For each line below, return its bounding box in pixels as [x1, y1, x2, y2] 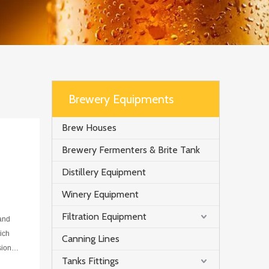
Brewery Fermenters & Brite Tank [62, 144, 200, 156]
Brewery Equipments [68, 92, 174, 106]
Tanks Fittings [62, 255, 119, 267]
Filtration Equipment [62, 211, 147, 222]
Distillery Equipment [62, 166, 146, 178]
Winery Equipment [62, 189, 139, 200]
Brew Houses [62, 122, 116, 133]
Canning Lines [62, 233, 119, 244]
